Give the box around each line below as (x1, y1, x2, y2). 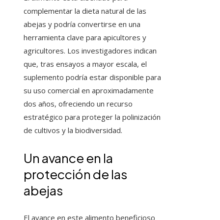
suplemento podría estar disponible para (24, 72, 161, 82)
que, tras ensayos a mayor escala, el (24, 59, 147, 69)
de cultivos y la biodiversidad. (24, 125, 122, 136)
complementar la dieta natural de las (24, 6, 146, 16)
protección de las (24, 166, 127, 183)
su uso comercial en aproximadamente (24, 85, 154, 96)
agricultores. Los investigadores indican (24, 46, 157, 56)
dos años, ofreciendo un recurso (24, 99, 133, 109)
